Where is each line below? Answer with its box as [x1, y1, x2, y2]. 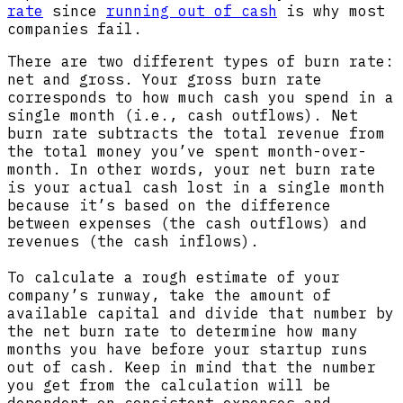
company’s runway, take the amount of [7, 286, 331, 305]
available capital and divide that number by [7, 304, 394, 323]
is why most [277, 2, 385, 21]
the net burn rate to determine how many [7, 322, 358, 341]
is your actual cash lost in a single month [7, 178, 385, 197]
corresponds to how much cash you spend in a [7, 88, 394, 107]
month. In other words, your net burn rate [7, 160, 376, 179]
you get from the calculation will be [7, 376, 331, 395]
